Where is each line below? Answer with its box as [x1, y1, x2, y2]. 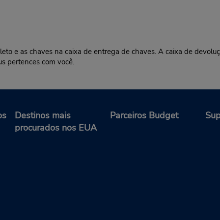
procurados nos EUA [15, 121, 97, 134]
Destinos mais [15, 109, 71, 121]
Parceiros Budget [110, 109, 178, 121]
